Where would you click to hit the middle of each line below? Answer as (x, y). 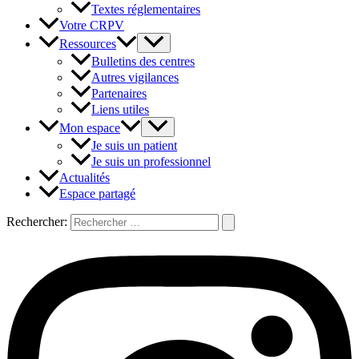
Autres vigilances (135, 78)
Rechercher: (37, 222)
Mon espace (90, 128)
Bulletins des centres (143, 62)
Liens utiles (120, 110)
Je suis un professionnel (151, 162)
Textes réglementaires (146, 10)
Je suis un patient (134, 146)
